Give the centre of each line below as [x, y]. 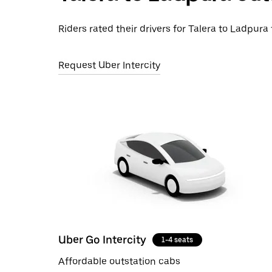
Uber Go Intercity [102, 239]
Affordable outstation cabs [119, 261]
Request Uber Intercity [109, 65]
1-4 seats [177, 240]
